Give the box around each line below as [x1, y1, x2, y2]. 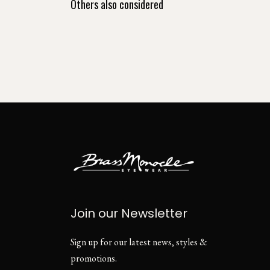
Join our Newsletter [71, 205, 187, 222]
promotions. [71, 252, 117, 265]
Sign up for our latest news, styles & [71, 236, 207, 249]
